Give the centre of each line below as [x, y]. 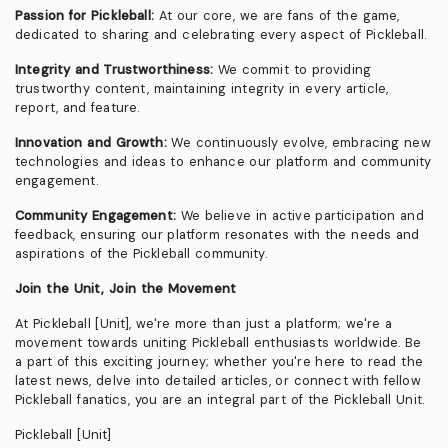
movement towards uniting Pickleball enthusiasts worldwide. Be [218, 343]
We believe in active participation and [299, 216]
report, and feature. [77, 108]
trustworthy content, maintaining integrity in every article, [202, 89]
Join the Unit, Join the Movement [126, 289]
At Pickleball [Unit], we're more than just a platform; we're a [203, 324]
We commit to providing [292, 70]
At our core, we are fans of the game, [276, 16]
